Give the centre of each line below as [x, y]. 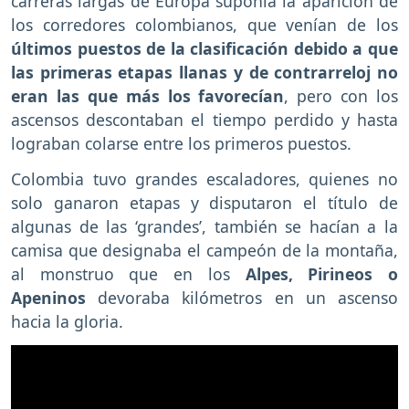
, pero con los [341, 96]
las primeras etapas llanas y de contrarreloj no [204, 73]
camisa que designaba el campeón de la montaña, [204, 251]
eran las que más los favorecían [148, 96]
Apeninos [48, 298]
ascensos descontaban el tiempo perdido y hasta [204, 120]
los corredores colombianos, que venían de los [204, 25]
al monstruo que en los [121, 274]
